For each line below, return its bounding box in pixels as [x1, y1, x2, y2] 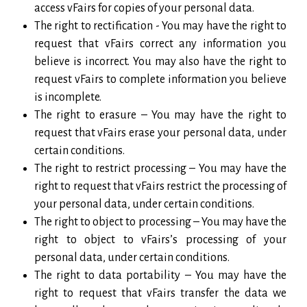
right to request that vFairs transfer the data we [34, 286, 286, 299]
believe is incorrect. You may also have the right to [34, 55, 286, 68]
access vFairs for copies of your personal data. [34, 1, 254, 14]
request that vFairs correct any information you [34, 37, 286, 50]
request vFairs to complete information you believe [34, 73, 286, 86]
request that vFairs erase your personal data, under [34, 126, 286, 139]
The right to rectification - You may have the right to [34, 19, 286, 32]
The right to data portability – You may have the [34, 269, 286, 282]
